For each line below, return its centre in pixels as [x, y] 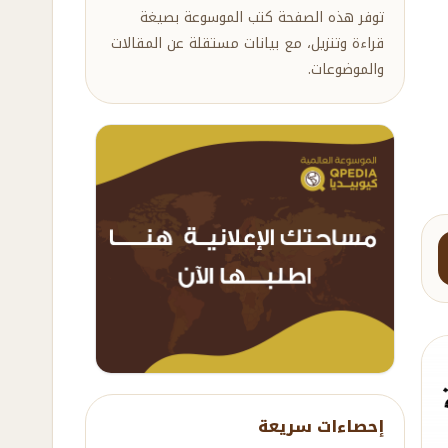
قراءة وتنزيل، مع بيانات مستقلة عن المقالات [247, 43]
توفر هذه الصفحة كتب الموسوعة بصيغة [262, 17]
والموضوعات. [346, 69]
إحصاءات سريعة [321, 426]
